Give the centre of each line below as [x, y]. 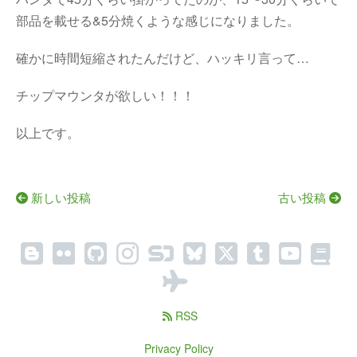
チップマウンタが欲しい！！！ [105, 95]
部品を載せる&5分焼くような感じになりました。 [158, 20]
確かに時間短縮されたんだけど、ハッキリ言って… [163, 58]
